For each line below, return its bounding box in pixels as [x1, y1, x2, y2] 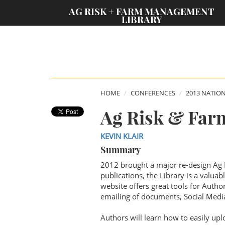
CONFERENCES [130, 88, 175, 97]
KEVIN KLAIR [100, 131, 143, 141]
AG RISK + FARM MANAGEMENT [69, 5, 214, 18]
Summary [100, 144, 141, 156]
